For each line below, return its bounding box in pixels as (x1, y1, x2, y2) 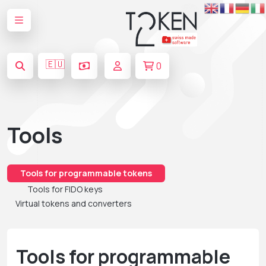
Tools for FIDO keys (27, 183, 103, 195)
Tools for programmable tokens (20, 167, 152, 179)
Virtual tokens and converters (15, 197, 132, 209)
